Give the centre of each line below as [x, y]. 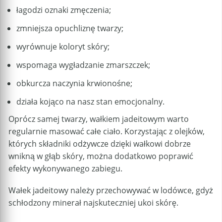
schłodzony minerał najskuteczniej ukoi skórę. [93, 202]
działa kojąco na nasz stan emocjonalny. [90, 101]
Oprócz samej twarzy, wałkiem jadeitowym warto [99, 119]
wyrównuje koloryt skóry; [63, 46]
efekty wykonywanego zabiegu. [65, 168]
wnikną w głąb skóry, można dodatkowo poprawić [101, 156]
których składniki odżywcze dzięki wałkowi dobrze [100, 143]
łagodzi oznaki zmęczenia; [64, 10]
